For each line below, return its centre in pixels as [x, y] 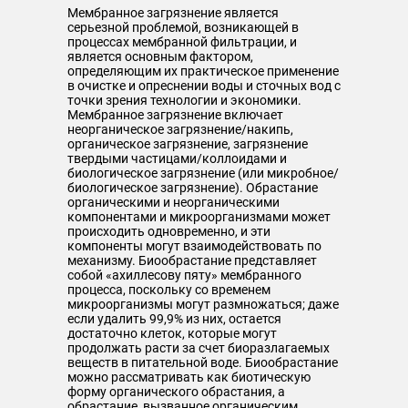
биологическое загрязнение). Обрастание [193, 188]
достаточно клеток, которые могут [172, 333]
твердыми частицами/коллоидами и [177, 158]
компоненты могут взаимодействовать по [194, 246]
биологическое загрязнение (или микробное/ [203, 173]
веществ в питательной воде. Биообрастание [203, 362]
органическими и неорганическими [173, 202]
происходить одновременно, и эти [169, 231]
